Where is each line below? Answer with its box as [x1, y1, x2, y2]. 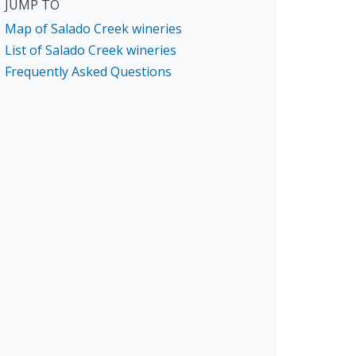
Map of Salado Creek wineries [5, 19, 182, 37]
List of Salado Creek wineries [5, 41, 176, 59]
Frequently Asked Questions [5, 62, 172, 80]
